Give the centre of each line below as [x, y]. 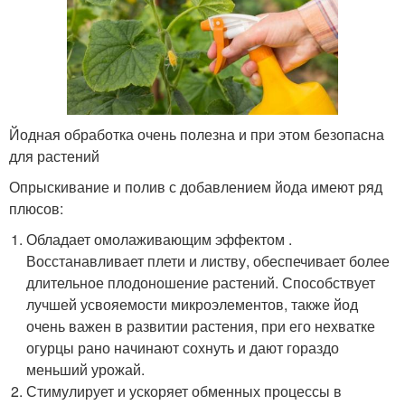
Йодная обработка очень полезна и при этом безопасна [197, 134]
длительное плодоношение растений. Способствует [201, 282]
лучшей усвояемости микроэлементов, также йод [193, 304]
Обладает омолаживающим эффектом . [160, 239]
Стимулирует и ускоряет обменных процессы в [184, 391]
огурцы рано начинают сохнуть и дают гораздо [183, 347]
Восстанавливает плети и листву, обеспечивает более [208, 260]
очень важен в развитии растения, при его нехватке [201, 325]
